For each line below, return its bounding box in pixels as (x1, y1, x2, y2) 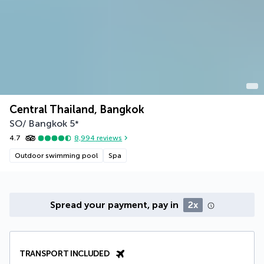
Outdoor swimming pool (15, 151, 98, 160)
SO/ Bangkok (9, 117, 67, 129)
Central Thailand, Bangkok (9, 103, 144, 116)
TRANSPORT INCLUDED (19, 248, 110, 259)
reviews (95, 134, 123, 143)
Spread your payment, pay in (49, 199, 181, 210)
